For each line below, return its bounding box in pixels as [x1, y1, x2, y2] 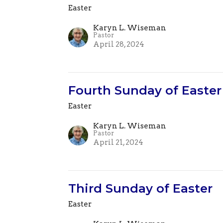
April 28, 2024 [93, 40, 145, 49]
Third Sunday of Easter [68, 181, 213, 196]
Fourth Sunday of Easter [68, 83, 222, 98]
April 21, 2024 [93, 138, 144, 147]
